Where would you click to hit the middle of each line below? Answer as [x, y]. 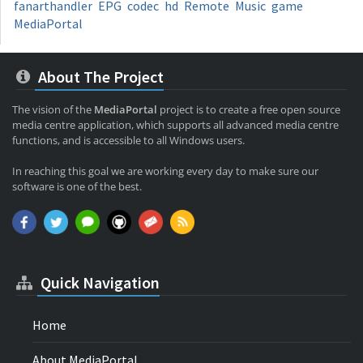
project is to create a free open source [249, 110]
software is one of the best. [77, 187]
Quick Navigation [98, 283]
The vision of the [53, 110]
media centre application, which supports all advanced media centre [175, 125]
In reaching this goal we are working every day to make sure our [165, 171]
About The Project [99, 77]
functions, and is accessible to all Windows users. [128, 141]
